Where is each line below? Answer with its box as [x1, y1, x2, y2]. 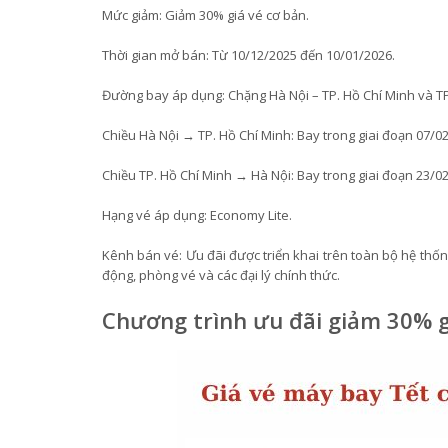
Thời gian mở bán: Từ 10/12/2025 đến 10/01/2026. [102, 46, 395, 64]
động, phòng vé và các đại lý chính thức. [102, 266, 340, 284]
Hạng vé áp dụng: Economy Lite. [102, 206, 292, 224]
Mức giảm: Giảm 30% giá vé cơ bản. [102, 6, 309, 24]
